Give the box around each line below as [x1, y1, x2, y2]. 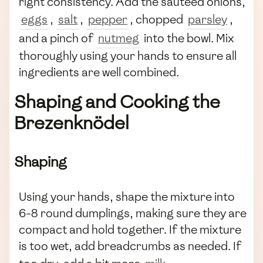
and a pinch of [19, 31, 96, 46]
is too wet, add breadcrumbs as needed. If [19, 238, 241, 254]
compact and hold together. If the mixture [19, 222, 241, 238]
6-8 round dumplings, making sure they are [19, 205, 247, 221]
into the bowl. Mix [141, 31, 234, 46]
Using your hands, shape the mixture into [19, 189, 235, 205]
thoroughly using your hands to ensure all [19, 48, 237, 64]
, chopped [130, 12, 186, 28]
